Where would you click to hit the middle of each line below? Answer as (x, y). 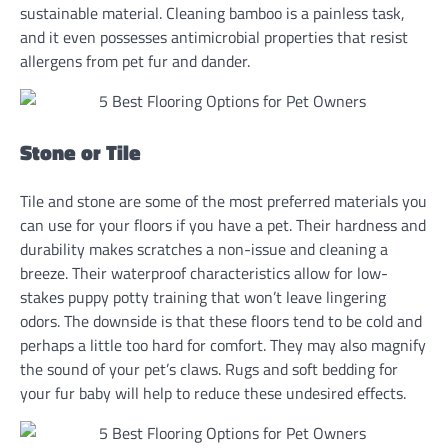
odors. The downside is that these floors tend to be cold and (221, 321)
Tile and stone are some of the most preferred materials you (223, 201)
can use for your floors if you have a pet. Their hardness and (223, 225)
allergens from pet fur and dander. (135, 61)
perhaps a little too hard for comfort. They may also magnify (223, 345)
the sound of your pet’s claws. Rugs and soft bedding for (209, 369)
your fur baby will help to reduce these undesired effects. (213, 393)
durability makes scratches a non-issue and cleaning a (204, 249)
